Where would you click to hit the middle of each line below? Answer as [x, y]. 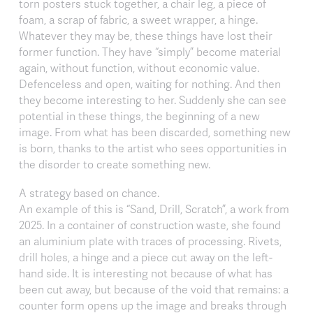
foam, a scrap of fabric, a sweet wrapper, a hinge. [138, 19]
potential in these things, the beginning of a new [139, 116]
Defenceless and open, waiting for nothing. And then [150, 83]
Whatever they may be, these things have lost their [146, 35]
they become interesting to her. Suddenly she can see [153, 100]
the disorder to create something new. [115, 164]
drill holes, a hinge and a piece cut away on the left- [146, 257]
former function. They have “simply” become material [150, 51]
